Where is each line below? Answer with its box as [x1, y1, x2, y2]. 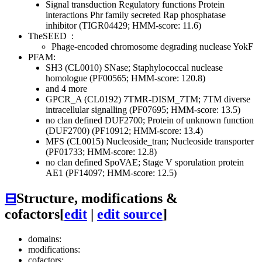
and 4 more [46, 84, 87, 94]
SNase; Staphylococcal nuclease [104, 63, 223, 73]
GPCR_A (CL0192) [46, 94, 123, 105]
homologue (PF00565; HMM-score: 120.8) [46, 73, 205, 84]
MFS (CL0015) [46, 136, 106, 147]
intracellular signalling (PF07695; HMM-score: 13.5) [46, 105, 240, 115]
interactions [46, 10, 88, 20]
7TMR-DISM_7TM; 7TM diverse [123, 94, 250, 105]
